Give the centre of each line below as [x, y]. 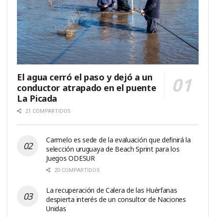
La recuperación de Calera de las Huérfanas [112, 190]
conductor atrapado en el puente [87, 87]
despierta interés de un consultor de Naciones [116, 199]
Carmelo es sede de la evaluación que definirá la [118, 139]
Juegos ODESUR [70, 158]
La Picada [37, 98]
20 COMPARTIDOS [77, 170]
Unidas [56, 208]
